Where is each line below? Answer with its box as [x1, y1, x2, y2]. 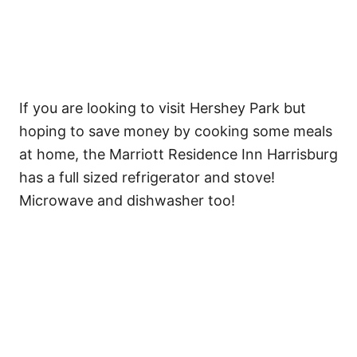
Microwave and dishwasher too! [19, 191, 235, 209]
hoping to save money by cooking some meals [19, 122, 332, 139]
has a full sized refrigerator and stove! [19, 168, 275, 186]
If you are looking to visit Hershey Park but [19, 99, 306, 116]
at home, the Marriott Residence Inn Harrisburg [19, 145, 338, 163]
